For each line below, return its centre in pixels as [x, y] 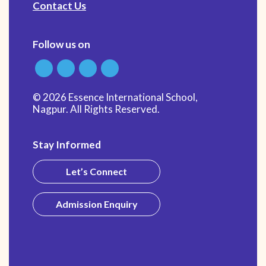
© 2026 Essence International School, [115, 97]
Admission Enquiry [96, 204]
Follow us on [61, 45]
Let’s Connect [96, 172]
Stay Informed [67, 145]
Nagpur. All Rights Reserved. [96, 109]
